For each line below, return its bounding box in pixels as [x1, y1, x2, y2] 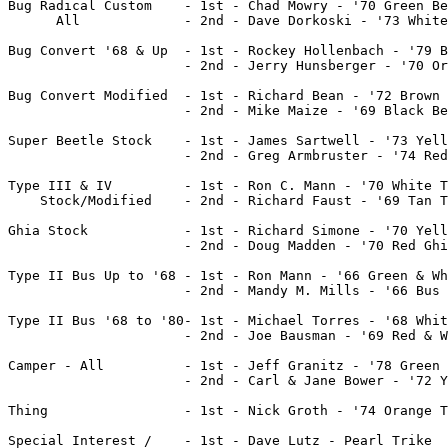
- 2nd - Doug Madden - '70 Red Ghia [8, 237, 136, 253]
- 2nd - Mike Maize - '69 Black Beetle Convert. [8, 102, 136, 118]
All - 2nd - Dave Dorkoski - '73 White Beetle [8, 12, 80, 28]
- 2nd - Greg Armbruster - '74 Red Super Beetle [8, 147, 136, 163]
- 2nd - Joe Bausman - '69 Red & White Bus [8, 327, 136, 343]
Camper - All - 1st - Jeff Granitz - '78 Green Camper [8, 357, 104, 373]
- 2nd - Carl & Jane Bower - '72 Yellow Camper [8, 372, 136, 388]
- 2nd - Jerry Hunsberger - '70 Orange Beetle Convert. [8, 57, 136, 73]
